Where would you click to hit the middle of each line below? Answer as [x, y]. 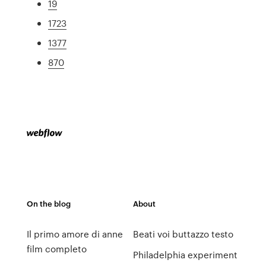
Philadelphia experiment [185, 255]
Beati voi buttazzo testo [183, 234]
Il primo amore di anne [75, 234]
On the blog [48, 203]
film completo [56, 249]
